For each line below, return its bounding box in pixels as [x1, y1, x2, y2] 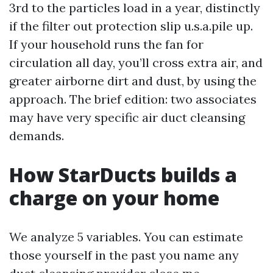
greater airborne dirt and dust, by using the [9, 73, 257, 89]
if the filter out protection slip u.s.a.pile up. [9, 18, 253, 34]
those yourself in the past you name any [9, 247, 239, 263]
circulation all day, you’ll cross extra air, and [9, 55, 263, 71]
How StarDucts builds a [9, 161, 237, 188]
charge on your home [9, 185, 219, 211]
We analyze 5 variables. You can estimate [9, 229, 243, 245]
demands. [9, 128, 64, 144]
